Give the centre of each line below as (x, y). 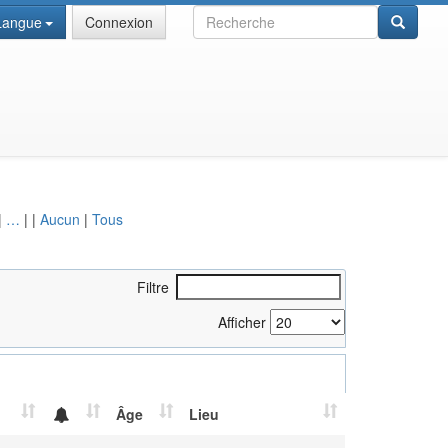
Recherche (226, 14)
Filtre (153, 287)
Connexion (118, 22)
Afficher (244, 322)
